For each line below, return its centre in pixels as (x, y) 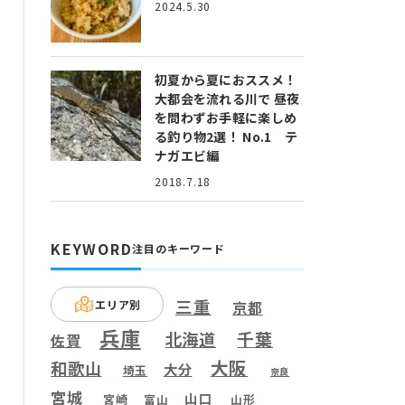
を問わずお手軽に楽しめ (226, 118)
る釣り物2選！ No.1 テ (226, 137)
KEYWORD (92, 249)
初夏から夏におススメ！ (226, 80)
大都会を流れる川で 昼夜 (227, 99)
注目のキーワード (179, 249)
